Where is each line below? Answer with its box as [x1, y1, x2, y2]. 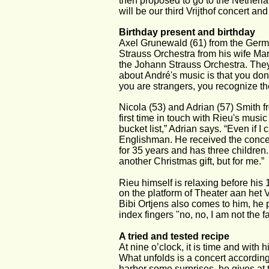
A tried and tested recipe [119, 231, 229, 241]
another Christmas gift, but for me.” [119, 156, 264, 166]
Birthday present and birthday [119, 27, 255, 38]
